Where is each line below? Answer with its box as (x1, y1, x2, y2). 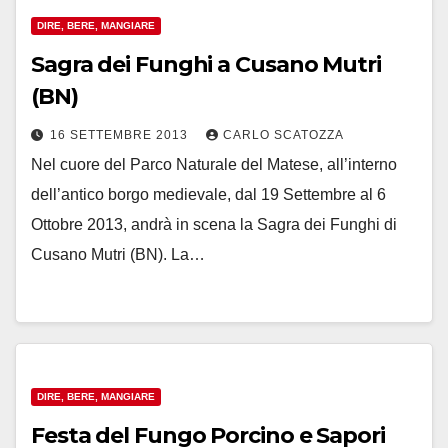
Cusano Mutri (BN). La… (31, 246, 205, 263)
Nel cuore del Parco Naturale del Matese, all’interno (31, 156, 397, 173)
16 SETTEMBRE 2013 (50, 128, 192, 142)
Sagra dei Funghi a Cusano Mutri (31, 51, 381, 78)
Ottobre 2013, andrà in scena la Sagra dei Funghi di (31, 216, 397, 233)
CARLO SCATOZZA (223, 128, 344, 142)
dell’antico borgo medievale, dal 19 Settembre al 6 (31, 186, 386, 203)
